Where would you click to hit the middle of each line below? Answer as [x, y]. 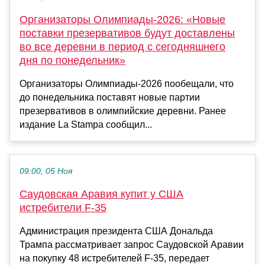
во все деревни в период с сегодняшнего [122, 46]
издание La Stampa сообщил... [86, 124]
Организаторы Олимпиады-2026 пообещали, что [127, 83]
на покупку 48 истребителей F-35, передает [114, 258]
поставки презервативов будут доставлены [127, 33]
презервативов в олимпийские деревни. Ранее [123, 111]
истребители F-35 [63, 207]
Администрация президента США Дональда [116, 231]
